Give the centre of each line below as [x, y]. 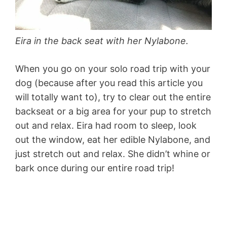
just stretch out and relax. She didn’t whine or [113, 154]
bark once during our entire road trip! [95, 168]
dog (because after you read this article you [109, 83]
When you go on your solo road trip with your [113, 69]
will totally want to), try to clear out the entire [113, 97]
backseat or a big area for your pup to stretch [113, 111]
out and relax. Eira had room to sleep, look [106, 126]
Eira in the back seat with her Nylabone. [102, 41]
